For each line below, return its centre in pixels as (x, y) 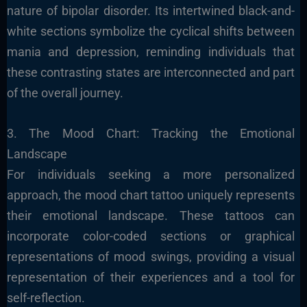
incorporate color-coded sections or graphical (151, 236)
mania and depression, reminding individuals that (151, 52)
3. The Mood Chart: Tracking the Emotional (151, 133)
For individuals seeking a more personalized (151, 174)
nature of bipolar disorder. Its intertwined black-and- (151, 11)
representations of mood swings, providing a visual (151, 256)
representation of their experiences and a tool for (151, 277)
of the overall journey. (65, 93)
